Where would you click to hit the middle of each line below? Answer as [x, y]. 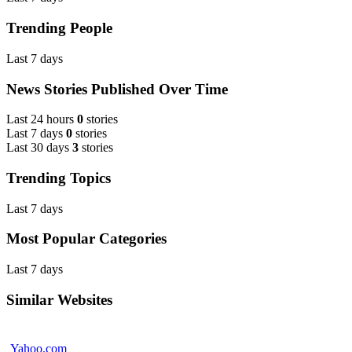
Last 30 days [38, 148]
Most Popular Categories [86, 239]
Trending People [59, 28]
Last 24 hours [40, 119]
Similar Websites [59, 299]
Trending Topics [59, 178]
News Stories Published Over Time [117, 89]
